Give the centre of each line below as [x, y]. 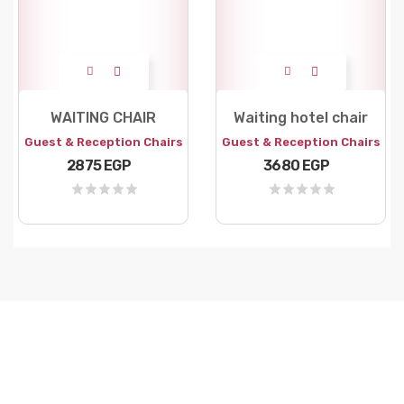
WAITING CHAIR [103, 117]
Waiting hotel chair [301, 117]
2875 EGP [99, 165]
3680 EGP [296, 165]
